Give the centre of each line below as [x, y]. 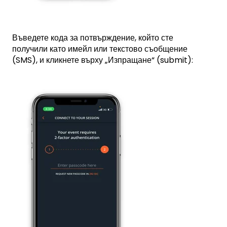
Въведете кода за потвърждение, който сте [93, 37]
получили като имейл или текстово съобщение [100, 49]
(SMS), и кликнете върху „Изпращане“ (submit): [103, 60]
